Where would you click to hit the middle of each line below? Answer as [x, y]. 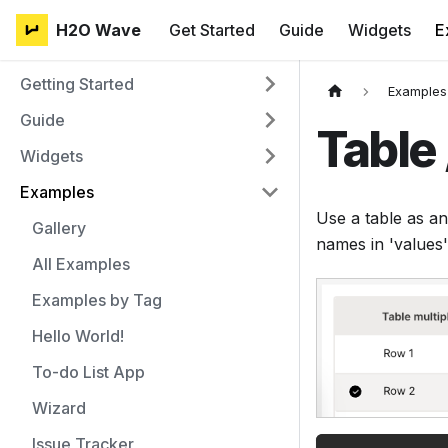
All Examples [81, 264]
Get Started [212, 30]
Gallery [59, 228]
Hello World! [78, 336]
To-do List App [88, 372]
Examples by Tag [97, 300]
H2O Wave [98, 30]
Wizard [59, 408]
